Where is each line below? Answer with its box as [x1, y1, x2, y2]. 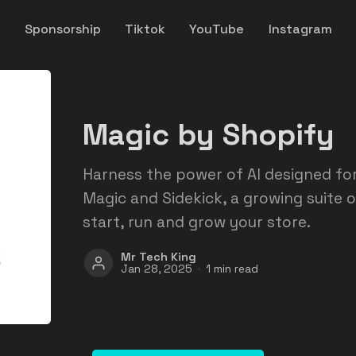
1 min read [205, 262, 258, 277]
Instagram [268, 20, 332, 37]
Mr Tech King [121, 249, 196, 264]
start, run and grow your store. [83, 211, 311, 232]
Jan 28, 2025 [121, 262, 192, 277]
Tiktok [125, 20, 166, 37]
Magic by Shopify [83, 114, 335, 153]
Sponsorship [24, 20, 101, 37]
